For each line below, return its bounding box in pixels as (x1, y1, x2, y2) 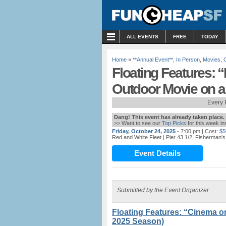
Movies (203, 56, 220, 63)
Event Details (134, 149, 181, 157)
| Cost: (200, 128, 218, 134)
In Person (176, 56, 200, 63)
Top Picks (162, 120, 186, 126)
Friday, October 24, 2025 (112, 128, 176, 134)
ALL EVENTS (127, 34, 158, 39)
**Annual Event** (133, 56, 173, 63)
